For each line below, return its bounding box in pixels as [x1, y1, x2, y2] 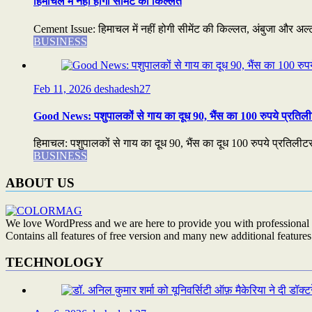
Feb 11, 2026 [33, 82, 94, 95]
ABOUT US [6, 175, 75, 190]
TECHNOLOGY [6, 255, 104, 270]
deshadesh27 [94, 82, 150, 95]
